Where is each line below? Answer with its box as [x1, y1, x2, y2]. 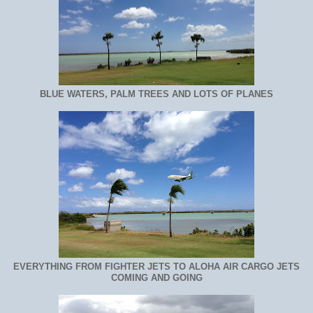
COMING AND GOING [110, 272, 203, 283]
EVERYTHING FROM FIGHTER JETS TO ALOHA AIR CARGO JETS [13, 261, 300, 272]
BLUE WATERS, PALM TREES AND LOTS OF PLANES [40, 89, 273, 100]
